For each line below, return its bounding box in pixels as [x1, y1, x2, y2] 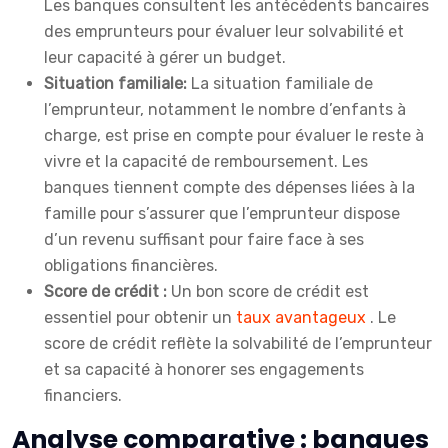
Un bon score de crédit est [171, 282, 369, 302]
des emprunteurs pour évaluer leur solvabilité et [44, 22, 404, 42]
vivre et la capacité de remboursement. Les [44, 152, 368, 172]
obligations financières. [44, 256, 218, 276]
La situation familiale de [191, 74, 373, 94]
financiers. [44, 386, 122, 406]
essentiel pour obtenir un [44, 308, 236, 328]
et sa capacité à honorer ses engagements [44, 360, 364, 380]
